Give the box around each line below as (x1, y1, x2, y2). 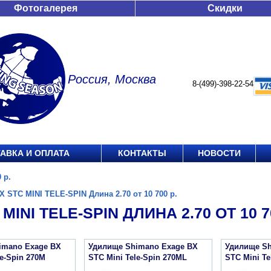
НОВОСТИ (198, 148, 241, 158)
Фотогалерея (14, 3, 77, 13)
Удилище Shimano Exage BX (88, 242, 198, 251)
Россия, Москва (68, 73, 156, 86)
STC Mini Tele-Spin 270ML (88, 253, 187, 262)
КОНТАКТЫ (118, 148, 166, 158)
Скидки (207, 3, 243, 13)
